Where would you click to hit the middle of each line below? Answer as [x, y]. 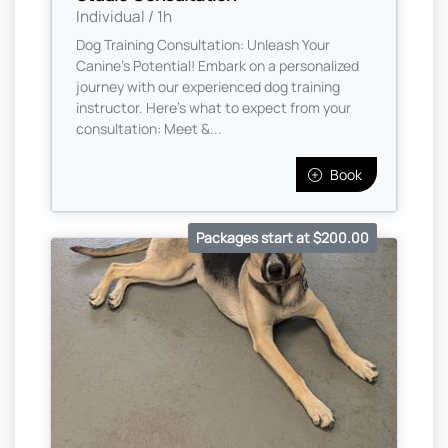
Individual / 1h [124, 16]
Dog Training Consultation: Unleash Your [203, 44]
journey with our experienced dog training [208, 86]
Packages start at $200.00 [282, 237]
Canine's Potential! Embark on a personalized [217, 65]
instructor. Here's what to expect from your [213, 107]
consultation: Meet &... [149, 128]
